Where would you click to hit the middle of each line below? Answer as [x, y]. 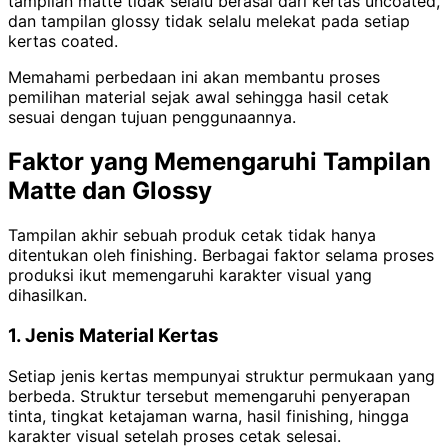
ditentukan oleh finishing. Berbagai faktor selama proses [221, 255]
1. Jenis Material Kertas [113, 335]
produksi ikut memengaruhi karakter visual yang [190, 275]
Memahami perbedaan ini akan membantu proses [194, 77]
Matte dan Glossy [110, 191]
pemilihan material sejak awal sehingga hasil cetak [198, 97]
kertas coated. [63, 41]
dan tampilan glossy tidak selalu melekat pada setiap [209, 21]
